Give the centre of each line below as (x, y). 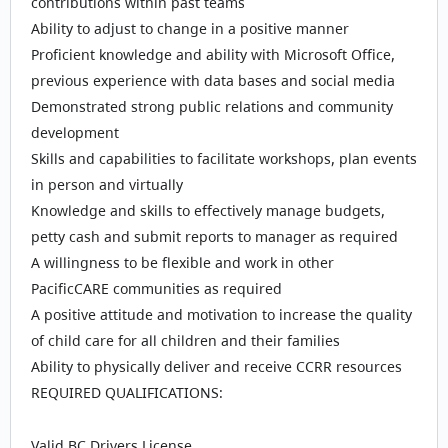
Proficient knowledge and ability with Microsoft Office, (213, 54)
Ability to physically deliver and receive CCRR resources (216, 366)
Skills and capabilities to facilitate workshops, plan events (224, 158)
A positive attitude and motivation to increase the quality (221, 314)
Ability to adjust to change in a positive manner (190, 28)
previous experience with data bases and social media (213, 80)
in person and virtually (107, 184)
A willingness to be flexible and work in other (182, 262)
